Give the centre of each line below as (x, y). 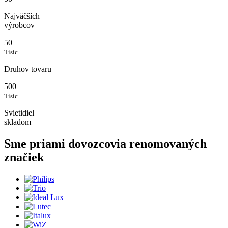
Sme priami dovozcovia (67, 144)
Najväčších (22, 16)
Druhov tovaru (28, 69)
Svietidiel (19, 113)
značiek (24, 158)
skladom (18, 122)
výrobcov (19, 25)
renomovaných (168, 144)
